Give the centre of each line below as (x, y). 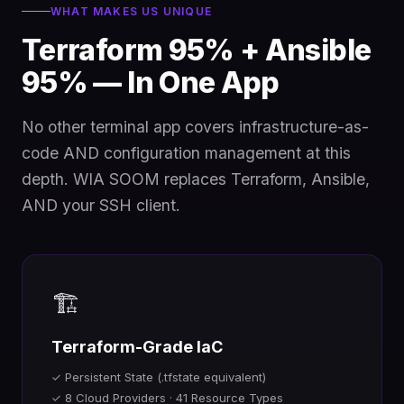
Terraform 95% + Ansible (197, 50)
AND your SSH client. (101, 205)
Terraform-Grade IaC (137, 347)
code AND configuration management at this (186, 153)
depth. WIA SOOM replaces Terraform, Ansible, (196, 179)
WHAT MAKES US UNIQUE (131, 11)
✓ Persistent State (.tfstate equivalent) (159, 377)
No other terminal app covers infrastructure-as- (195, 127)
